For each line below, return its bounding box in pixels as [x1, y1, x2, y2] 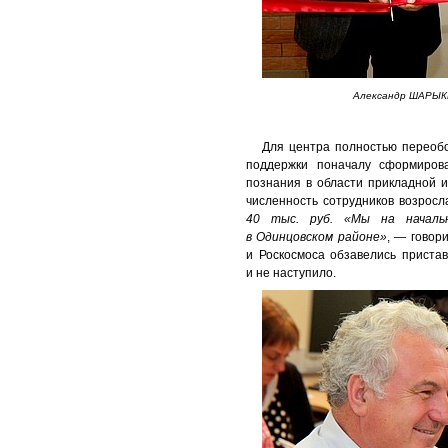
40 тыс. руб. [246, 211, 333, 226]
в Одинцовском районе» [246, 229, 387, 244]
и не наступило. [246, 265, 336, 280]
